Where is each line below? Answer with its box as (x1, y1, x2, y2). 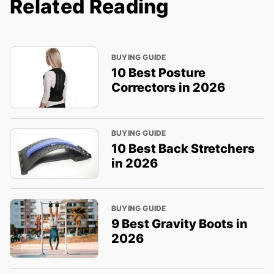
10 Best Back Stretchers (111, 141, 255, 157)
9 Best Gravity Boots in (111, 216, 248, 231)
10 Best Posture (111, 65, 206, 80)
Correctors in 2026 (111, 80, 225, 95)
